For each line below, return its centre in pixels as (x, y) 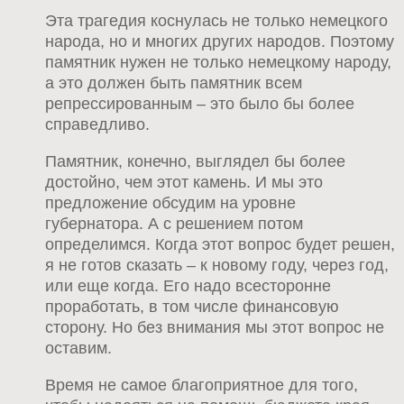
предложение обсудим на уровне (170, 202)
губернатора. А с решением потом (174, 223)
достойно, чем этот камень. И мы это (184, 182)
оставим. (78, 348)
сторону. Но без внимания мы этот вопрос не (215, 327)
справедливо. (97, 124)
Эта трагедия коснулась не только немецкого (216, 20)
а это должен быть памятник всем (174, 83)
